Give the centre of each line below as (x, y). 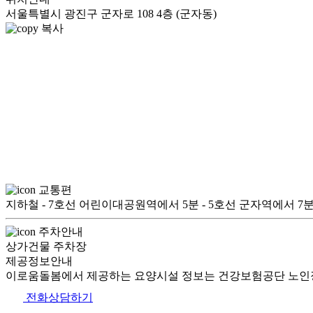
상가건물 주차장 (46, 246)
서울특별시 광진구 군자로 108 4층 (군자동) (111, 14)
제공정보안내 (39, 261)
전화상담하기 (58, 297)
